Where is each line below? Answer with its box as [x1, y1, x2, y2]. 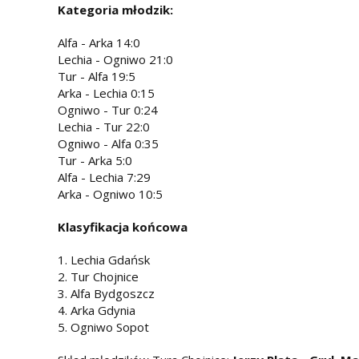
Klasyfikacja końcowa [58, 218, 188, 235]
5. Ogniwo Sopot [58, 318, 149, 335]
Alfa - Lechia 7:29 [58, 168, 151, 185]
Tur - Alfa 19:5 [58, 67, 135, 84]
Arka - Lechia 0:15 [58, 84, 155, 101]
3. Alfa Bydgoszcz [58, 284, 155, 301]
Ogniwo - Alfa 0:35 [58, 135, 159, 151]
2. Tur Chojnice [58, 268, 139, 284]
